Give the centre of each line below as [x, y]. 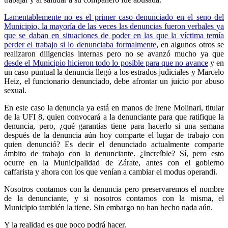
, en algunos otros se [190, 44]
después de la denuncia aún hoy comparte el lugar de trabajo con [114, 135]
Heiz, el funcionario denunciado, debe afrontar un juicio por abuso [114, 81]
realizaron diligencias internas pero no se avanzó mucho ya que [114, 53]
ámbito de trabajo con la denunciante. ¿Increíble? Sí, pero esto [114, 153]
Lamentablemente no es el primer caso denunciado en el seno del [114, 17]
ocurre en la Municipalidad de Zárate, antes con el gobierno [114, 162]
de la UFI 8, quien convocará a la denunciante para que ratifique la [114, 117]
